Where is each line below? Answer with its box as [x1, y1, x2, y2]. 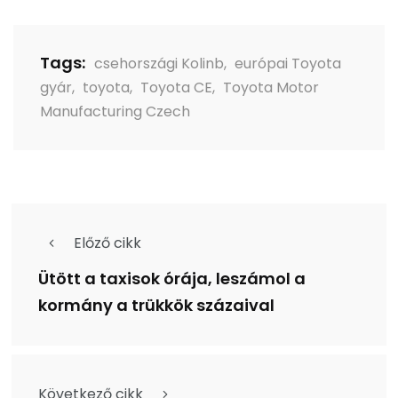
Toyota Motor [223, 77, 319, 98]
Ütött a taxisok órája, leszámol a [38, 267, 306, 290]
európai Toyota [235, 53, 341, 74]
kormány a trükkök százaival [38, 294, 275, 316]
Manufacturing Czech [40, 101, 190, 122]
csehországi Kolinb [94, 53, 224, 74]
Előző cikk [74, 233, 141, 253]
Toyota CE [140, 77, 212, 98]
